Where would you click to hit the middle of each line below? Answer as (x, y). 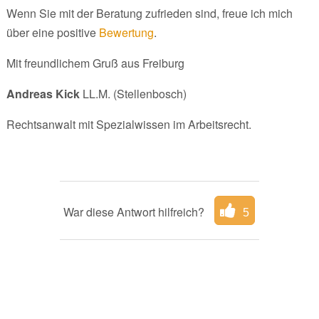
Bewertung (126, 32)
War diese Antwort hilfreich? (136, 211)
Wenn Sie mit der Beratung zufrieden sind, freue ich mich (149, 13)
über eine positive (52, 32)
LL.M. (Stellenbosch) (133, 93)
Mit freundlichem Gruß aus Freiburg (95, 63)
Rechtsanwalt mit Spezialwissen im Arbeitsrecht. (129, 124)
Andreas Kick (43, 93)
